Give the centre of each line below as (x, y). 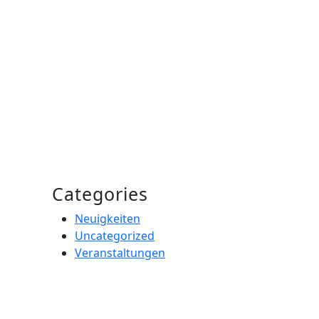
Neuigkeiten (108, 218)
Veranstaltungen (120, 252)
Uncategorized (115, 235)
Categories (100, 193)
